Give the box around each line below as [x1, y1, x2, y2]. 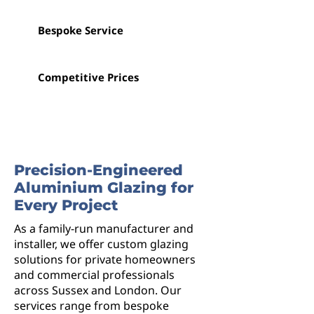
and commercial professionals [14, 267, 175, 282]
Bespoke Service [38, 23, 123, 37]
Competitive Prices [38, 70, 139, 84]
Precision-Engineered [14, 161, 183, 179]
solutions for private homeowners [14, 252, 196, 267]
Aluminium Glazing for [14, 179, 193, 196]
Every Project [14, 196, 118, 214]
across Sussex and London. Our [14, 282, 182, 298]
